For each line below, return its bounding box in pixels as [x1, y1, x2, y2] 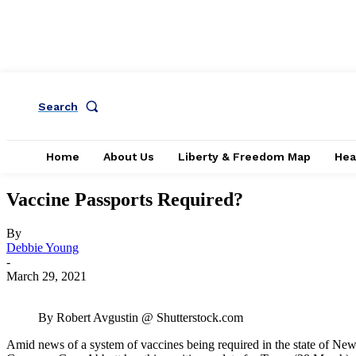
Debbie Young [6, 240, 79, 254]
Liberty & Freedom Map [178, 150, 311, 163]
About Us [103, 150, 154, 163]
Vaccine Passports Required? [6, 188, 243, 210]
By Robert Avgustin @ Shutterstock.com [38, 310, 243, 324]
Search [38, 99, 78, 113]
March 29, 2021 [6, 269, 87, 283]
